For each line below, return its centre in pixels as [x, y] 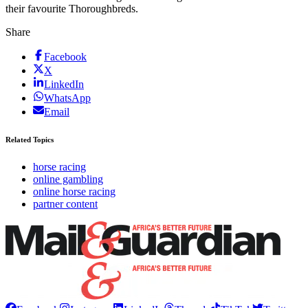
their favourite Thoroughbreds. [72, 8]
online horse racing [74, 191]
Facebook [65, 56]
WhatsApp [67, 98]
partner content [65, 203]
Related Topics [30, 139]
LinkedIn [64, 84]
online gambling [68, 179]
